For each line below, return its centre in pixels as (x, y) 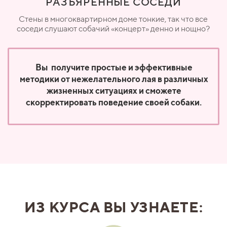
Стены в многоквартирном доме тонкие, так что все (113, 19)
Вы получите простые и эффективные (114, 67)
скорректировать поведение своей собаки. (114, 102)
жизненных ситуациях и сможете (114, 90)
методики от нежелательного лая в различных (114, 79)
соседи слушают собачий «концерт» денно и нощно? (113, 28)
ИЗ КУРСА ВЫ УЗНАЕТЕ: (113, 207)
